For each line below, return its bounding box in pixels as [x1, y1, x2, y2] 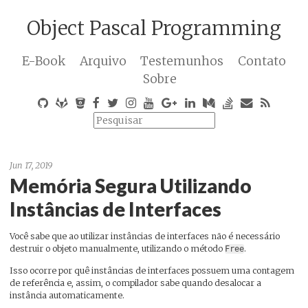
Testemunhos [140, 54, 224, 69]
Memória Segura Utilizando [10, 174, 252, 198]
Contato [237, 54, 286, 69]
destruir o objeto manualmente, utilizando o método [10, 243, 225, 254]
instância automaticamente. [10, 290, 124, 301]
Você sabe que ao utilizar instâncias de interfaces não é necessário [10, 231, 280, 242]
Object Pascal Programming [27, 16, 281, 41]
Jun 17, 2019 [10, 159, 52, 170]
